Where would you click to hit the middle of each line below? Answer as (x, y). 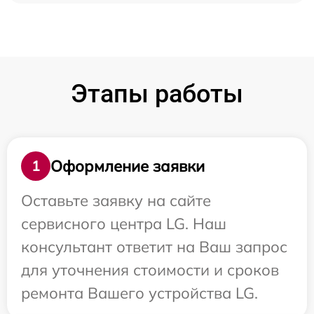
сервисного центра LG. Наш (124, 224)
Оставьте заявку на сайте (116, 201)
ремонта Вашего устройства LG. (139, 293)
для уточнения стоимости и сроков (150, 270)
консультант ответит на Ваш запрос (154, 247)
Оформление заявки (128, 166)
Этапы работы (157, 94)
